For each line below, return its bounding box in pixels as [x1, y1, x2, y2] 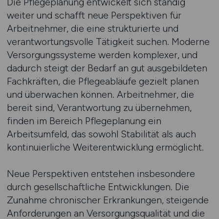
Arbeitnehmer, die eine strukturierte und [6, 22, 178, 34]
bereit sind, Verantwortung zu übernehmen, [6, 102, 192, 113]
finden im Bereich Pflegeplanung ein [6, 115, 161, 127]
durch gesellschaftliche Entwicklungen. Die [6, 181, 189, 193]
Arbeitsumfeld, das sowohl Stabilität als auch [6, 128, 196, 140]
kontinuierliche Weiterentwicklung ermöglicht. [6, 141, 204, 153]
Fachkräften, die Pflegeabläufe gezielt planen [6, 75, 199, 87]
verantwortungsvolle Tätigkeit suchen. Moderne [6, 36, 210, 47]
